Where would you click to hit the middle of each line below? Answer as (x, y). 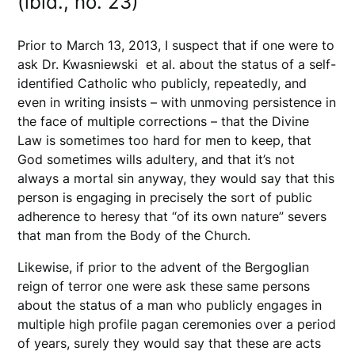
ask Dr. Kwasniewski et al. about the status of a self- (177, 65)
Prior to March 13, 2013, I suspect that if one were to (176, 46)
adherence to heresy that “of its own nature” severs (172, 217)
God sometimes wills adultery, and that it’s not (157, 160)
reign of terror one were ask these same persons (164, 286)
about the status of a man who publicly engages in (170, 305)
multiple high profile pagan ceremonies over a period (177, 324)
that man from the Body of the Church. (134, 236)
